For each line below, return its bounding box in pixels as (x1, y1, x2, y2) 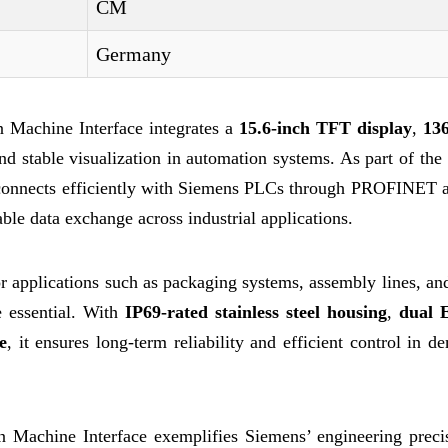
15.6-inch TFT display (239, 118, 413, 138)
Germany (96, 43, 171, 65)
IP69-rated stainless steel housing (125, 302, 388, 322)
